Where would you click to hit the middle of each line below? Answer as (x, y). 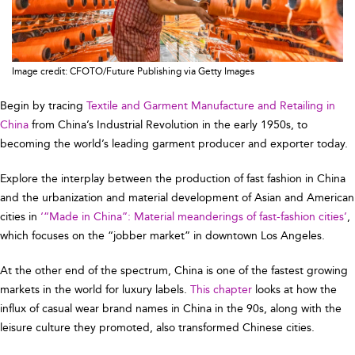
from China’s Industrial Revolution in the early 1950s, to (168, 125)
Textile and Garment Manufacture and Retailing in (211, 106)
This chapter (221, 290)
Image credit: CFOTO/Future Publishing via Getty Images (133, 72)
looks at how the (294, 290)
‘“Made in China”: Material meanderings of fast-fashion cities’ (194, 217)
